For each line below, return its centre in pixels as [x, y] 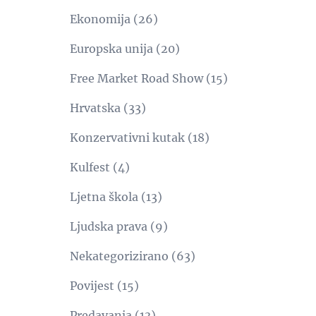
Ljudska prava [108, 226]
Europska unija [111, 49]
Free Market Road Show [136, 78]
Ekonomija [100, 19]
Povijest [92, 286]
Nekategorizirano [119, 256]
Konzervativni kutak [127, 138]
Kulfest [90, 167]
